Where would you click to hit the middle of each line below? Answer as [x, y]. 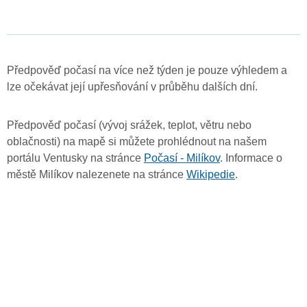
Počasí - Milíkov [182, 158]
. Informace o [251, 158]
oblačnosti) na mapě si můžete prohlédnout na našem [137, 142]
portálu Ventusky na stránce [75, 158]
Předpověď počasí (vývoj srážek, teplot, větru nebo [129, 125]
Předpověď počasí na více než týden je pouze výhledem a [147, 71]
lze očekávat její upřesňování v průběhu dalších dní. [132, 87]
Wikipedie [211, 175]
